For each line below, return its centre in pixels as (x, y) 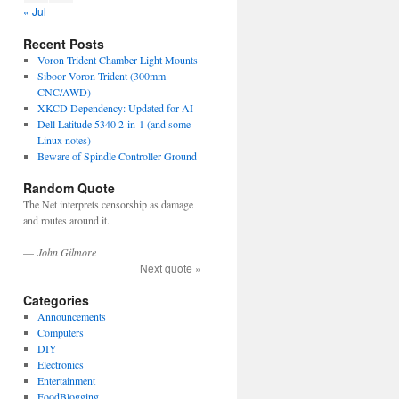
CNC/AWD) (64, 92)
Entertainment (66, 380)
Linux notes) (64, 140)
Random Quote (69, 188)
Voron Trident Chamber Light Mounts (117, 60)
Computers (60, 332)
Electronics (60, 364)
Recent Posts (64, 44)
